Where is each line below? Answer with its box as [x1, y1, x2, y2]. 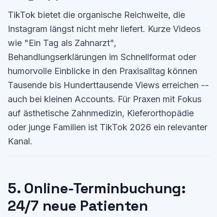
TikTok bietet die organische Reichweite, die [8, 10, 185, 20]
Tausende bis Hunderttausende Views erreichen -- [8, 80, 209, 90]
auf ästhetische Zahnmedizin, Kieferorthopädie [8, 108, 194, 118]
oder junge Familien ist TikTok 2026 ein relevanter [8, 122, 207, 132]
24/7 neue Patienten [8, 196, 148, 215]
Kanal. [8, 136, 32, 146]
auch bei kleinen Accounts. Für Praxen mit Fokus [8, 94, 201, 104]
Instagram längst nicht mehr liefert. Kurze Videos [8, 24, 201, 34]
